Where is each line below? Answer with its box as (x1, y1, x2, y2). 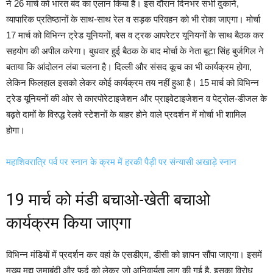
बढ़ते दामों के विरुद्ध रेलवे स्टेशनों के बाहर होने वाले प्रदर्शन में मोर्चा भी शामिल (6, 109, 246, 119)
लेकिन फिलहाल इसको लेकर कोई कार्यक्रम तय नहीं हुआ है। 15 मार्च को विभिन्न (6, 77, 259, 88)
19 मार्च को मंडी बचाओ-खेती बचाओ (6, 190, 210, 210)
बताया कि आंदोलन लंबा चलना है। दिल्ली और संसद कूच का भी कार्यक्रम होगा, (6, 62, 252, 72)
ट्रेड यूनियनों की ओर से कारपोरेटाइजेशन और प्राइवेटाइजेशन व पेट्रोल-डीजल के (6, 93, 267, 104)
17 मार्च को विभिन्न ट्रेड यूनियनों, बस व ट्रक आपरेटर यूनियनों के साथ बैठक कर (6, 30, 264, 40)
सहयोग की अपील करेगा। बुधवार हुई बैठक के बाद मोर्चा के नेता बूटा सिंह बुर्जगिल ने (6, 46, 264, 56)
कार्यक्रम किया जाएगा (6, 213, 131, 233)
